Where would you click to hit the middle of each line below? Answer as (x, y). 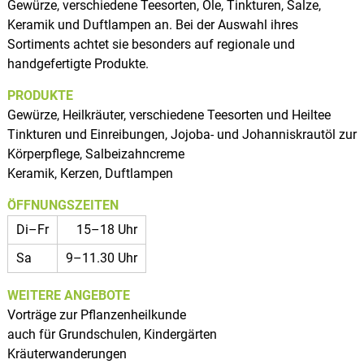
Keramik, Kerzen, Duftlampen (90, 173)
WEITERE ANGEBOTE (68, 295)
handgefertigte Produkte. (78, 63)
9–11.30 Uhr (101, 258)
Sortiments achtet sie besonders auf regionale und (151, 44)
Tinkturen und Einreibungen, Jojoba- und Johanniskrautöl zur (182, 134)
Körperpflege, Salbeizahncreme (95, 154)
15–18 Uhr (106, 229)
